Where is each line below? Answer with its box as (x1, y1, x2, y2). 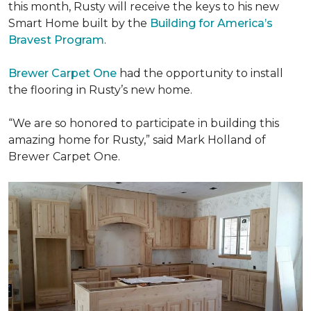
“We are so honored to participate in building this (8, 117, 279, 130)
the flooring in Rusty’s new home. (8, 83, 192, 96)
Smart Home (8, 17, 79, 30)
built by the (79, 17, 150, 30)
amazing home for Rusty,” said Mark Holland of (8, 133, 266, 146)
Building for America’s (150, 17, 273, 30)
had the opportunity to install (119, 67, 283, 80)
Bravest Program (8, 33, 104, 47)
